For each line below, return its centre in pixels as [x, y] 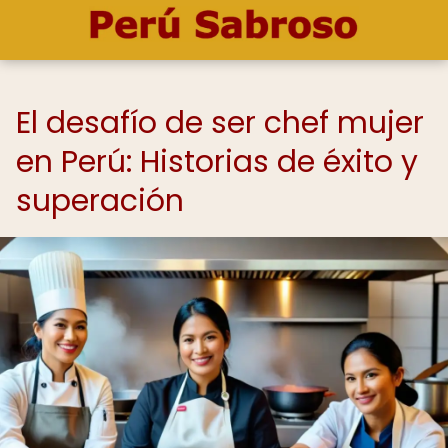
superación [100, 201]
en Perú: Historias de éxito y [217, 162]
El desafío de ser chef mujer [220, 123]
